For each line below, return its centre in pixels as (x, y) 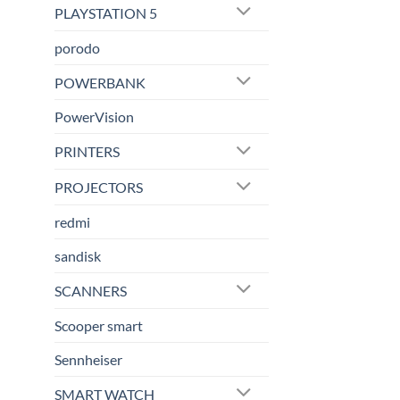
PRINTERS (87, 152)
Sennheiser (88, 359)
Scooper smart (99, 325)
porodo (77, 47)
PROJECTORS (99, 187)
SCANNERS (91, 290)
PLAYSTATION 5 (106, 12)
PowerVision (94, 117)
